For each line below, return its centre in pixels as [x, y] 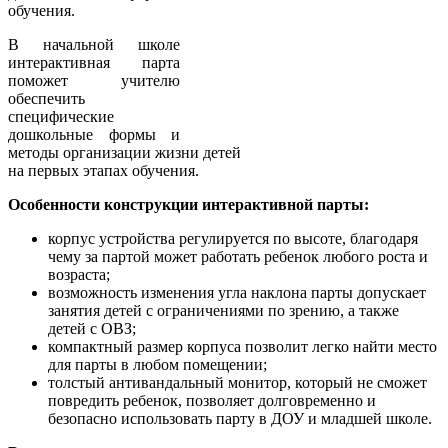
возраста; [79, 274]
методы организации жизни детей [124, 152]
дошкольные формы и [94, 134]
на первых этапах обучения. [103, 170]
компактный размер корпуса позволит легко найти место [242, 346]
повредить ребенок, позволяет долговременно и [212, 400]
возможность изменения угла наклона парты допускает [237, 292]
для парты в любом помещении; [157, 364]
